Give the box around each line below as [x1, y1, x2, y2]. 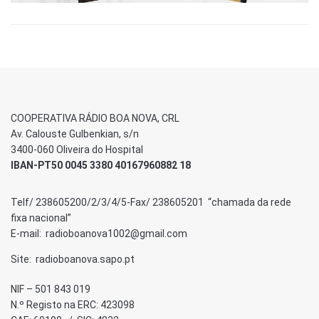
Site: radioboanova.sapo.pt [11, 253, 135, 266]
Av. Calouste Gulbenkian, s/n [11, 128, 139, 140]
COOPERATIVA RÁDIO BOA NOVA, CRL [11, 113, 179, 125]
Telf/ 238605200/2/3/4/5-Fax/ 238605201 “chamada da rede [11, 197, 291, 209]
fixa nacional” [11, 212, 71, 224]
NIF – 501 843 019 [11, 283, 90, 296]
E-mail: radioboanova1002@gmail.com [11, 228, 187, 240]
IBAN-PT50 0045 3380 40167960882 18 [11, 159, 191, 172]
